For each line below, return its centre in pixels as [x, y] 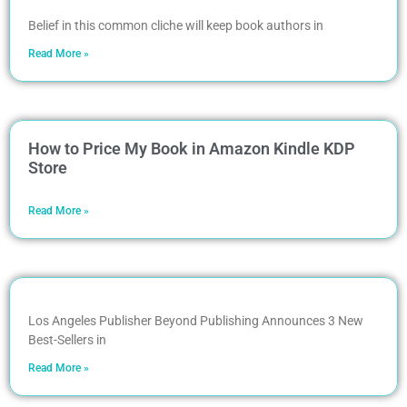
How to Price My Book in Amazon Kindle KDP [192, 148]
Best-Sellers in [67, 339]
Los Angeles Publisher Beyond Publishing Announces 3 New [196, 320]
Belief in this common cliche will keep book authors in [176, 25]
